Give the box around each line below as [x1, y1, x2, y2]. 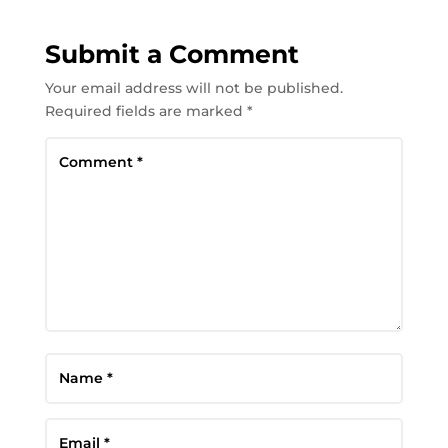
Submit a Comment [44, 38, 299, 69]
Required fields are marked [44, 101, 247, 120]
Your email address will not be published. [44, 78, 343, 97]
